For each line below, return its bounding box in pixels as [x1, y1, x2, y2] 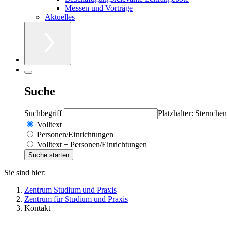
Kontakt [24, 203, 50, 212]
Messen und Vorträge [65, 3, 133, 12]
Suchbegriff [24, 108, 64, 118]
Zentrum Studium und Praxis [24, 185, 117, 194]
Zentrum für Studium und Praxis [24, 194, 128, 203]
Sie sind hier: [4, 168, 46, 177]
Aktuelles [45, 12, 75, 21]
